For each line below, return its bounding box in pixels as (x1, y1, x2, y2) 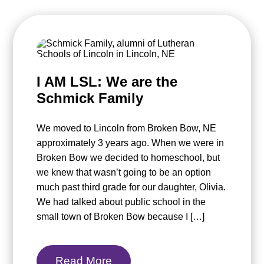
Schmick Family (37, 90, 144, 107)
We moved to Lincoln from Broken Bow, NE (37, 123, 217, 134)
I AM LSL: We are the (37, 74, 178, 90)
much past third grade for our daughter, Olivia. (37, 182, 226, 193)
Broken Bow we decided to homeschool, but (37, 153, 220, 163)
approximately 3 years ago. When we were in (37, 138, 225, 148)
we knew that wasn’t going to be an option (37, 167, 212, 178)
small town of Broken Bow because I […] (37, 212, 205, 222)
